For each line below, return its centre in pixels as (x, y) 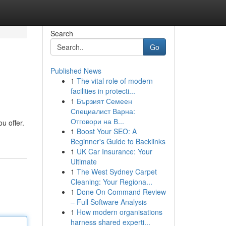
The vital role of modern (115, 81)
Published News (76, 71)
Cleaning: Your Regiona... (111, 182)
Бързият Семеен (104, 101)
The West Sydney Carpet (117, 172)
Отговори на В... (97, 121)
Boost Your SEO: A (106, 131)
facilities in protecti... (103, 91)
